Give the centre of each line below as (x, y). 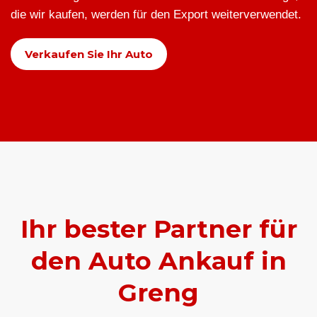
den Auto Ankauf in (158, 261)
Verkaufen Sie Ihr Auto (89, 54)
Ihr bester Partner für (158, 229)
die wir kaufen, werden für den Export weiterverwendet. (156, 15)
